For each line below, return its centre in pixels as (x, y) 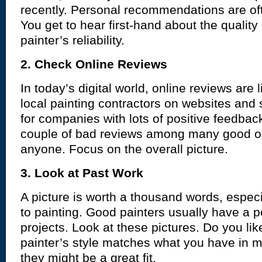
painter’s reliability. (73, 40)
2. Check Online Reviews (94, 64)
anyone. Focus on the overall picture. (124, 149)
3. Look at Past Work (82, 173)
